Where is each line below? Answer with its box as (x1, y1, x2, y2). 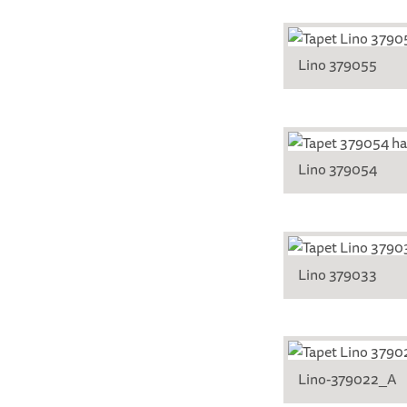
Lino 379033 (298, 262, 377, 286)
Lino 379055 (298, 53, 377, 77)
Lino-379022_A (298, 366, 397, 391)
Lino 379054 (298, 157, 377, 182)
